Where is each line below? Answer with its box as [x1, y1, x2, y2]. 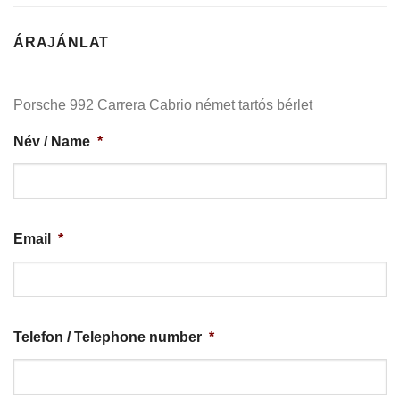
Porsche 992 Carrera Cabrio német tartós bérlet [13, 96, 312, 112]
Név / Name [13, 133, 90, 149]
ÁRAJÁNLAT [13, 34, 110, 50]
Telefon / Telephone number [13, 329, 202, 345]
